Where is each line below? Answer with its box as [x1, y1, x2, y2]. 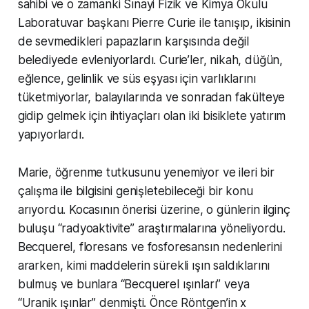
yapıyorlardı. [17, 127, 84, 141]
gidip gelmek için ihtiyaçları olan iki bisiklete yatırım [17, 108, 286, 123]
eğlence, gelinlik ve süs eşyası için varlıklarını [17, 71, 256, 86]
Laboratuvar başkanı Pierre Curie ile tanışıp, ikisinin [17, 15, 290, 30]
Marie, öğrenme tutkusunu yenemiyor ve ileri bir [17, 165, 275, 179]
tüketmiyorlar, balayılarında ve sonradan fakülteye [17, 90, 286, 104]
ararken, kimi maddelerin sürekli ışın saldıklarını [17, 258, 270, 272]
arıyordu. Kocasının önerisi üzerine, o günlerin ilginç [17, 202, 290, 217]
